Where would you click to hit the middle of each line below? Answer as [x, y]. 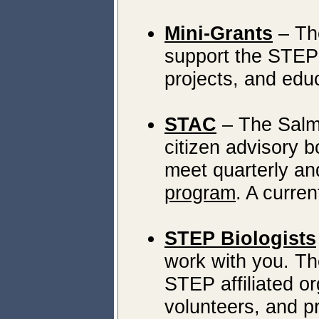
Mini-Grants [219, 33]
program [200, 193]
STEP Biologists [240, 238]
